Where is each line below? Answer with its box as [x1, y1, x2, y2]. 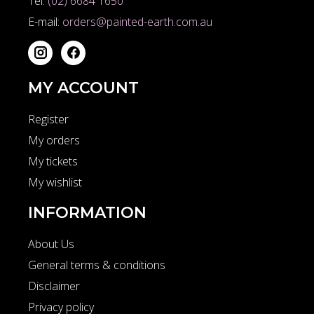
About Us [28, 236, 74, 252]
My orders [28, 132, 80, 149]
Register [28, 111, 69, 128]
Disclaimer [28, 278, 80, 294]
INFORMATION [28, 203, 146, 223]
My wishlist [28, 175, 82, 191]
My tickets [28, 153, 78, 170]
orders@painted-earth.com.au [62, 14, 212, 30]
